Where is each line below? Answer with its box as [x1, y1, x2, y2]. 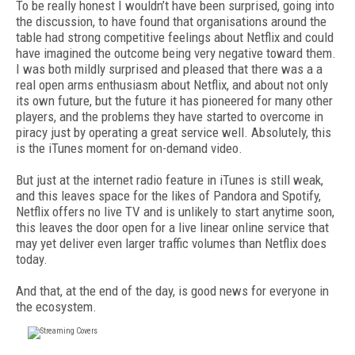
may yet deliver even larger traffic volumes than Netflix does [16, 235, 326, 251]
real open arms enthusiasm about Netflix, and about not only [16, 77, 328, 93]
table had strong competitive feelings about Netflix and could [16, 29, 334, 45]
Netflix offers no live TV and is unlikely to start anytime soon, [16, 204, 334, 219]
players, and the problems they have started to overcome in [16, 109, 323, 124]
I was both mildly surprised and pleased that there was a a [16, 61, 323, 77]
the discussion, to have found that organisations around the [16, 13, 326, 29]
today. [16, 251, 48, 267]
